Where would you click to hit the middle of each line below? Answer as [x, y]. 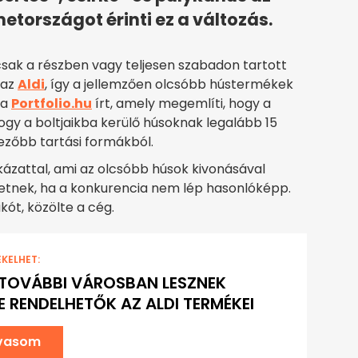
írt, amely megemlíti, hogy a [181, 104]
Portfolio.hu [52, 104]
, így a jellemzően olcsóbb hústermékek [169, 85]
